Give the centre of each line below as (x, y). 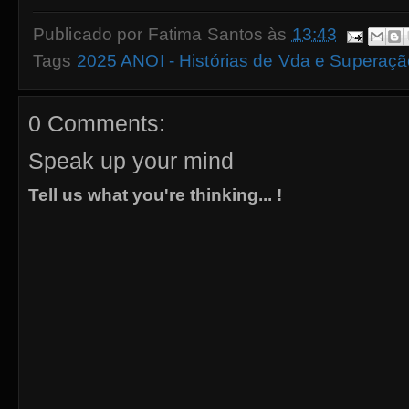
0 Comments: (97, 123)
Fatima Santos (205, 34)
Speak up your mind (131, 160)
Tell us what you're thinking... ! (155, 194)
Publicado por (90, 34)
